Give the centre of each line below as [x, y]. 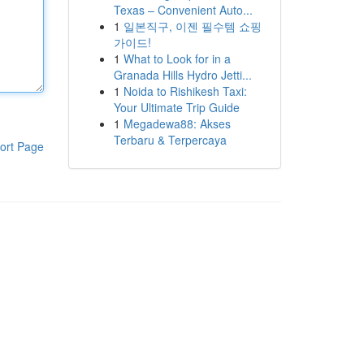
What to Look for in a [177, 58]
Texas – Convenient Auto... [183, 10]
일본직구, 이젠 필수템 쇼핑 [192, 26]
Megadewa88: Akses [177, 123]
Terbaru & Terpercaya [170, 140]
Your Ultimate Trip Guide [176, 107]
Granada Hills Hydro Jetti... [182, 75]
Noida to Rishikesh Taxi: [185, 91]
